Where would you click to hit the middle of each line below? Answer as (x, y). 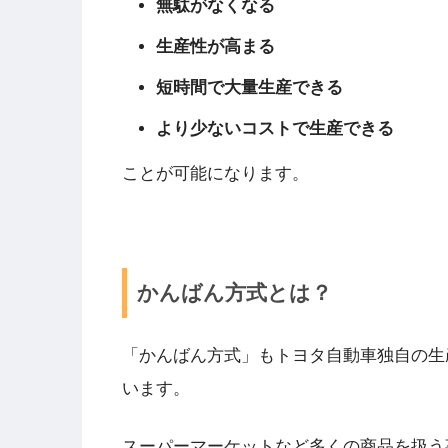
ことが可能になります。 (215, 174)
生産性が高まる (216, 46)
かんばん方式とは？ (235, 292)
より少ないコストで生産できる (275, 128)
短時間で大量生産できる (250, 87)
